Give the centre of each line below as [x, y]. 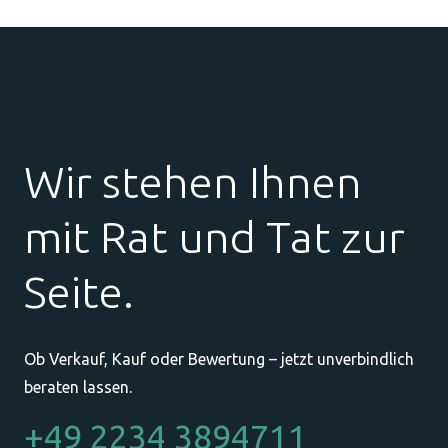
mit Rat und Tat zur [214, 236]
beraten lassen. [78, 386]
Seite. [79, 291]
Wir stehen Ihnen [193, 181]
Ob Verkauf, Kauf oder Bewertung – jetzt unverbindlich [219, 358]
